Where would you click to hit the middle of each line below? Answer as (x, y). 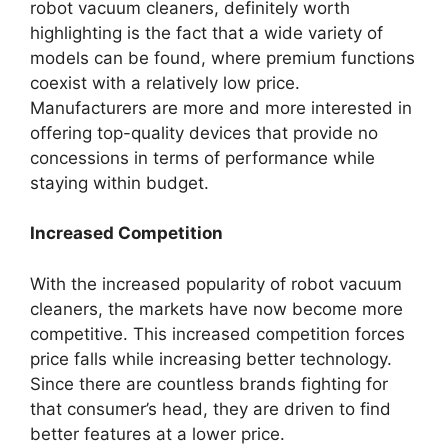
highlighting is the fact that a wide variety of (206, 32)
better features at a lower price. (157, 433)
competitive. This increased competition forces (217, 333)
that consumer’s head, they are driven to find (210, 408)
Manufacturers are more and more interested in (221, 107)
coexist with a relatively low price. (165, 82)
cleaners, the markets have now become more (216, 308)
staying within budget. (122, 182)
